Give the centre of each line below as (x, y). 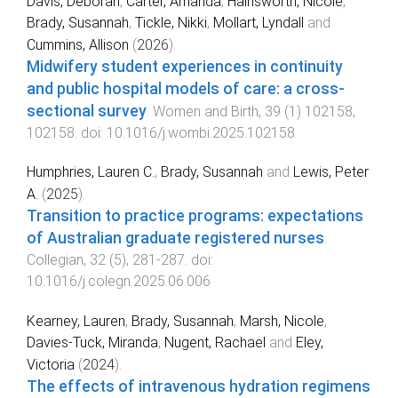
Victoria (51, 365)
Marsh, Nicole (282, 322)
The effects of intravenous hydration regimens (199, 387)
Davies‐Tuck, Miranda (92, 343)
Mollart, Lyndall (259, 22)
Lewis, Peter (331, 172)
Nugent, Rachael (215, 343)
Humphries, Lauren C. (91, 172)
